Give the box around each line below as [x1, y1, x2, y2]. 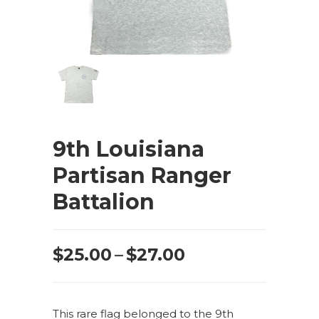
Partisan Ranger [53, 162, 231, 189]
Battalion [53, 189, 155, 216]
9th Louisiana [53, 136, 204, 163]
